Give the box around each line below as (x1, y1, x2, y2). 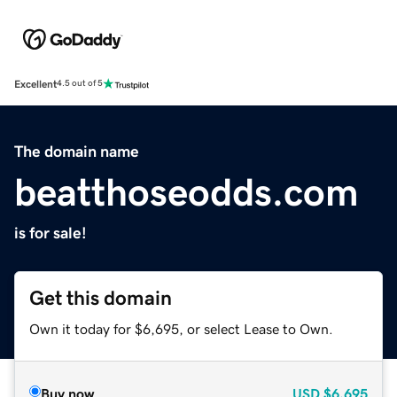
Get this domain (29, 287, 172, 308)
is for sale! (14, 224, 87, 241)
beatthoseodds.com (14, 172, 359, 212)
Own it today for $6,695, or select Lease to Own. (29, 321, 333, 336)
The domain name (14, 143, 139, 160)
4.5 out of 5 (57, 79, 103, 89)
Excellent (14, 78, 57, 90)
